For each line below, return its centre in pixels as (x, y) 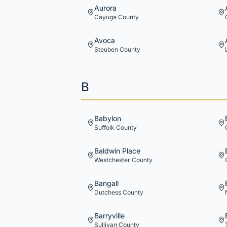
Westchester (112, 160)
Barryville (109, 216)
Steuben (106, 49)
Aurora (105, 8)
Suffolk (104, 127)
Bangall (106, 183)
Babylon (108, 118)
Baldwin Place (117, 151)
